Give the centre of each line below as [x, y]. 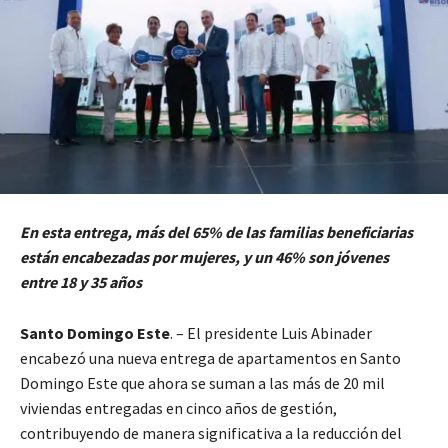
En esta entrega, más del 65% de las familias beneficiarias [216, 231]
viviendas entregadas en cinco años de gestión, [178, 407]
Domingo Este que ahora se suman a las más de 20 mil [202, 382]
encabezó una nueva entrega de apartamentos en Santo [210, 357]
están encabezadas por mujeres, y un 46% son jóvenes [204, 256]
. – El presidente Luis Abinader [271, 332]
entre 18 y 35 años [81, 281]
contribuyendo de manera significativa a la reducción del [211, 432]
